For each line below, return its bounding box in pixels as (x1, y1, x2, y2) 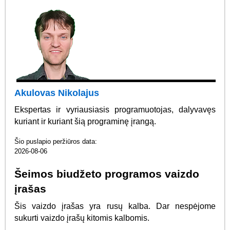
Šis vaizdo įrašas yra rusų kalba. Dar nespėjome (14, 202, 216, 211)
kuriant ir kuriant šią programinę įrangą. (14, 117, 157, 126)
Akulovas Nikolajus (14, 88, 100, 99)
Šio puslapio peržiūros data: (14, 138, 98, 146)
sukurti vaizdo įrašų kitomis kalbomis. (14, 214, 150, 223)
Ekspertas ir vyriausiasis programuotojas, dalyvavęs (14, 105, 216, 114)
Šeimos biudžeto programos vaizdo (14, 168, 200, 180)
